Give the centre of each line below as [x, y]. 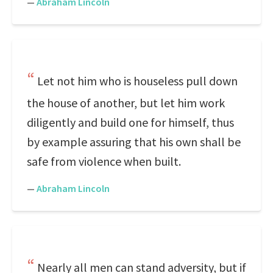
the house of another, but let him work [126, 103]
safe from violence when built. [104, 161]
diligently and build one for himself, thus [130, 122]
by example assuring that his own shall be [134, 142]
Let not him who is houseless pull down [137, 81]
